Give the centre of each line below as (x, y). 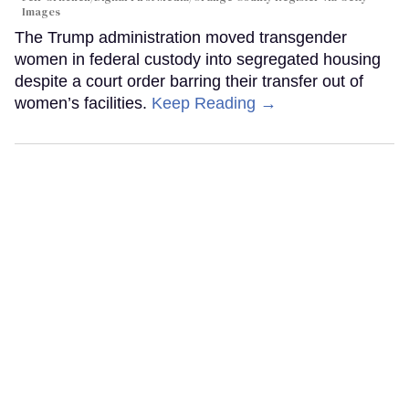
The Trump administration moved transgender (181, 38)
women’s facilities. (83, 104)
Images (41, 12)
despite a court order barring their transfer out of (189, 82)
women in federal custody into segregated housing (198, 60)
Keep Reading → (214, 104)
